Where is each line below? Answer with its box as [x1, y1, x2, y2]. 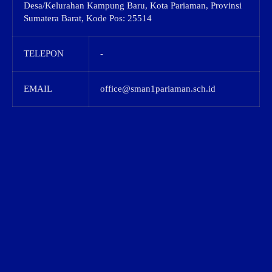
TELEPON [24, 49, 64, 58]
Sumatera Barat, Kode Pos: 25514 [24, 13, 152, 23]
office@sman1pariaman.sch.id [100, 84, 216, 93]
